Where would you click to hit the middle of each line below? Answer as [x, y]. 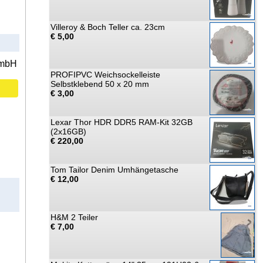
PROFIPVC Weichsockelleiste [105, 75]
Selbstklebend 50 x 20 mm [100, 84]
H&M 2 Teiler [74, 217]
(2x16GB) [68, 131]
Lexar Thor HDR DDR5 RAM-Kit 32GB [122, 122]
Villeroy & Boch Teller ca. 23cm [108, 27]
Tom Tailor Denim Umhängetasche [114, 170]
